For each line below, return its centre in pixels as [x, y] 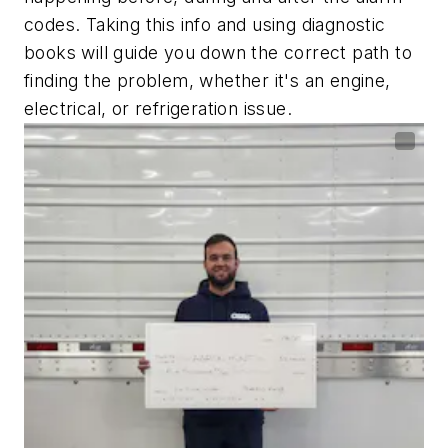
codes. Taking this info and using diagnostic [205, 25]
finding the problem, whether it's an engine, [207, 81]
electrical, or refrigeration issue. [158, 109]
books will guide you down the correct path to [218, 53]
